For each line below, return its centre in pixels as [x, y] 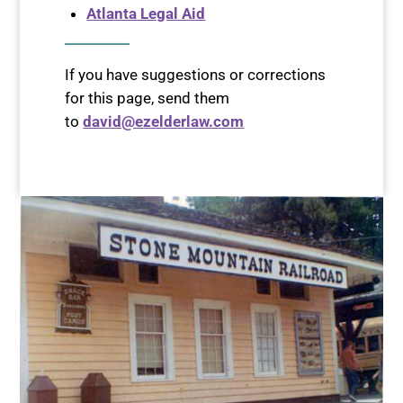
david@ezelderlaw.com [164, 122]
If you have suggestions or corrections [196, 75]
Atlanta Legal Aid [146, 14]
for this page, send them [148, 99]
